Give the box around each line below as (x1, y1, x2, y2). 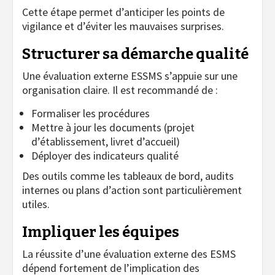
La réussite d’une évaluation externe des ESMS (22, 246, 236, 261)
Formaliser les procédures (31, 106, 150, 120)
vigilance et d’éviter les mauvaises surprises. (22, 18, 224, 33)
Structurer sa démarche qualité (22, 45, 249, 63)
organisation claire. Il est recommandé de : (22, 82, 218, 97)
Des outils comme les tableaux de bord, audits (22, 168, 234, 183)
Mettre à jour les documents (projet (31, 120, 195, 134)
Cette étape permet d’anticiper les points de (22, 4, 225, 19)
